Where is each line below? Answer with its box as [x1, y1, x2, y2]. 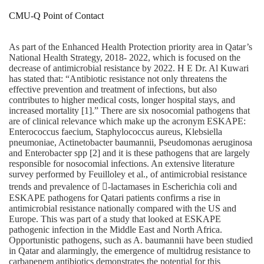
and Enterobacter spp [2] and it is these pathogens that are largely [9, 148, 250, 158]
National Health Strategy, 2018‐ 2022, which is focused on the [9, 52, 240, 62]
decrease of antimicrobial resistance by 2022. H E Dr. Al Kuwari [9, 63, 249, 73]
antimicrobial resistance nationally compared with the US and [9, 203, 236, 213]
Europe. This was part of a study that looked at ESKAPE [9, 214, 221, 224]
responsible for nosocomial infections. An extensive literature [9, 159, 235, 169]
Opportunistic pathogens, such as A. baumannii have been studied [9, 235, 253, 245]
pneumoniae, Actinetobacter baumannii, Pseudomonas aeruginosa [9, 137, 252, 147]
